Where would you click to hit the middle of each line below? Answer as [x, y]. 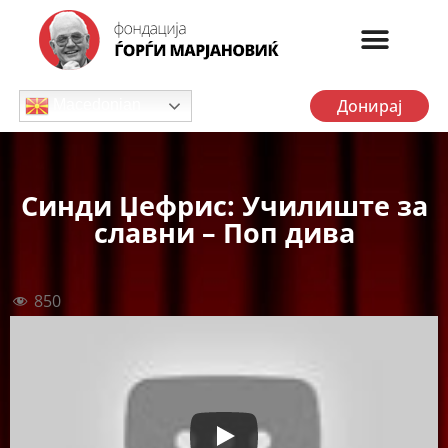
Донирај [370, 106]
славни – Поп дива [224, 232]
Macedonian [94, 105]
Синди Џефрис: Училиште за [224, 205]
